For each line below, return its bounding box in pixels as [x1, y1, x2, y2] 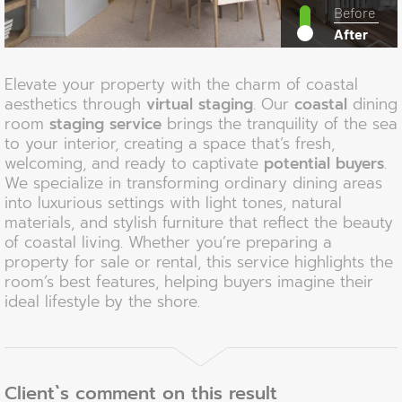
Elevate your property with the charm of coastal [4, 73, 358, 96]
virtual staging [146, 92, 253, 116]
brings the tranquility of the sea [162, 112, 398, 135]
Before [334, 3, 375, 21]
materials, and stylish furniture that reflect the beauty [4, 211, 393, 234]
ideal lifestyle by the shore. [4, 290, 200, 313]
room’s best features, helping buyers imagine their [4, 270, 373, 293]
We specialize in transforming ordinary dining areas [4, 171, 382, 195]
